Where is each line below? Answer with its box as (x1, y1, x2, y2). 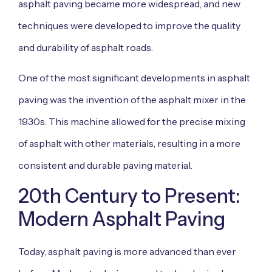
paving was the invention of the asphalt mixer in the (18, 93, 246, 106)
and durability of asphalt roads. (18, 41, 153, 53)
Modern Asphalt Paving (18, 207, 225, 231)
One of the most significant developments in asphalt (18, 72, 250, 84)
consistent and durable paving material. (18, 159, 192, 172)
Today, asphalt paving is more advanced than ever (18, 245, 236, 258)
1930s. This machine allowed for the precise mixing (18, 115, 245, 128)
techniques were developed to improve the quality (18, 19, 240, 32)
